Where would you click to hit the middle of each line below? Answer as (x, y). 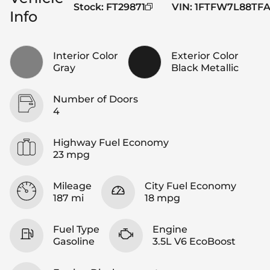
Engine (170, 229)
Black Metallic (205, 67)
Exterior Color (205, 55)
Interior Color (86, 55)
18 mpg (162, 198)
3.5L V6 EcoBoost (194, 241)
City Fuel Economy (190, 186)
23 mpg (71, 154)
